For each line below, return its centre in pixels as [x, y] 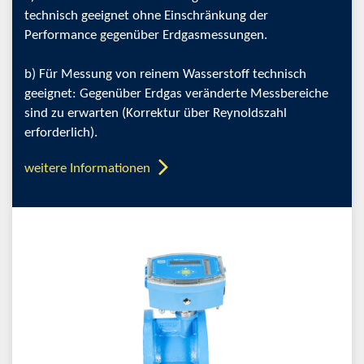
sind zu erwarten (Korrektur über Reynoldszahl [156, 113]
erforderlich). [61, 133]
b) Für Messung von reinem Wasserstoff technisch [165, 74]
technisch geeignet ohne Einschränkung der [146, 16]
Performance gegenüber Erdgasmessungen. [146, 35]
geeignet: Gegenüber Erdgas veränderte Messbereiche [176, 94]
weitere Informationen [87, 169]
